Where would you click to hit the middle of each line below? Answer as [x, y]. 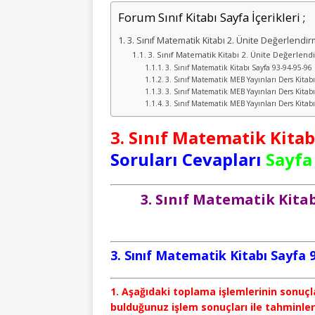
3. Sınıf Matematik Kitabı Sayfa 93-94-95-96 [238, 67]
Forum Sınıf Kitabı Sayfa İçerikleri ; [212, 18]
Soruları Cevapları [186, 159]
